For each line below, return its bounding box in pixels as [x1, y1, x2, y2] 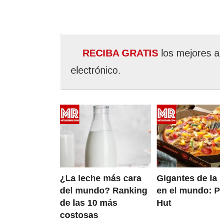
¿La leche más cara [60, 173, 141, 184]
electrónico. [71, 65, 121, 76]
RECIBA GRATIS [82, 48, 158, 58]
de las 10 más [60, 198, 117, 208]
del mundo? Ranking [60, 186, 147, 196]
